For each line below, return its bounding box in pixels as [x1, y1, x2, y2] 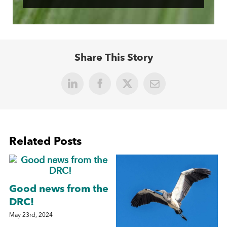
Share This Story [74, 53, 153, 64]
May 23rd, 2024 [9, 212, 53, 218]
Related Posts [9, 136, 82, 148]
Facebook [99, 83, 135, 92]
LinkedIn [71, 83, 105, 92]
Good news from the [9, 184, 108, 195]
